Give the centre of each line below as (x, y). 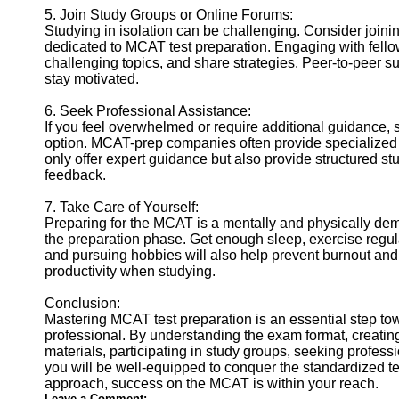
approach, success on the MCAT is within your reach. (212, 383)
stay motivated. (92, 79)
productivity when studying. (130, 271)
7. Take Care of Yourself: (122, 207)
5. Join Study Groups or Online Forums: (169, 15)
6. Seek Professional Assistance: (148, 111)
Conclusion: (82, 303)
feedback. (75, 175)
